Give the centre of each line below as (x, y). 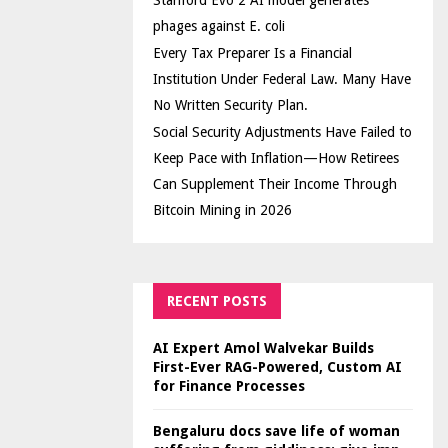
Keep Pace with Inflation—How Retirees (276, 158)
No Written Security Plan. (230, 105)
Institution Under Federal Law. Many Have (282, 79)
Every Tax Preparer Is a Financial (252, 53)
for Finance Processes (229, 386)
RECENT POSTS (217, 301)
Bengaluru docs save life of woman (276, 431)
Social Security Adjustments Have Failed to (282, 132)
